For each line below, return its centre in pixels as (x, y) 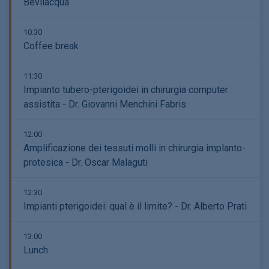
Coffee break (51, 46)
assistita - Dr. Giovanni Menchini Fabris (105, 104)
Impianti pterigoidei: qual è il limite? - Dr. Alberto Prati (135, 206)
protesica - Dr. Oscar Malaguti (86, 162)
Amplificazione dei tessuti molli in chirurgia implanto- (134, 148)
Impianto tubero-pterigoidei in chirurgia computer (126, 90)
